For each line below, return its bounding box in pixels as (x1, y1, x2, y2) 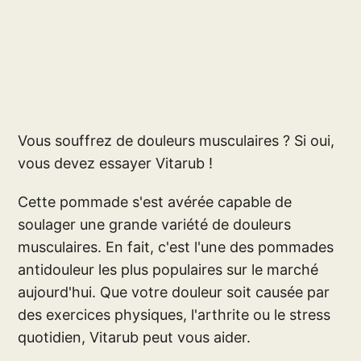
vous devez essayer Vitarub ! (18, 154, 214, 172)
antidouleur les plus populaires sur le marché (18, 260, 319, 278)
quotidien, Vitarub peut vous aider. (18, 328, 251, 346)
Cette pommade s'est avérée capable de (18, 193, 293, 210)
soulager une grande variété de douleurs (18, 215, 292, 233)
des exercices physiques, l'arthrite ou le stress (18, 305, 331, 323)
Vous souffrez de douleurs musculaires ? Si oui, (18, 131, 335, 149)
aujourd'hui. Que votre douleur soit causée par (18, 283, 330, 301)
